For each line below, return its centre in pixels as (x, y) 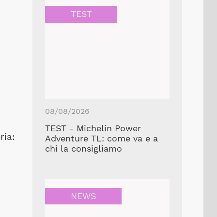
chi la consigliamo (84, 148)
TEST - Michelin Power (93, 128)
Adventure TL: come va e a (101, 138)
